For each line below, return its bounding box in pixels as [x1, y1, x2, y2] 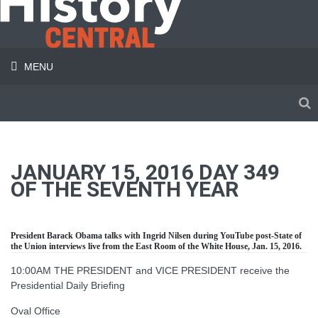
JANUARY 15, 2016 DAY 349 [11, 160, 280, 185]
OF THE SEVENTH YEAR [11, 177, 238, 202]
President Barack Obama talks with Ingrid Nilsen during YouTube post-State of [11, 231, 302, 241]
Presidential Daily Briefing [11, 280, 125, 291]
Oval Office [11, 305, 60, 317]
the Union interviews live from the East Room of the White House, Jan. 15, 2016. [11, 241, 304, 251]
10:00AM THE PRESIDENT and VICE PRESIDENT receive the [11, 265, 290, 276]
